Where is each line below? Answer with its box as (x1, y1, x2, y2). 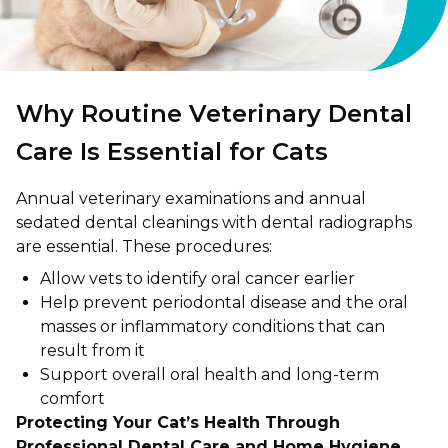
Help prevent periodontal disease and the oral (40, 293, 408, 312)
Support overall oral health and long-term (40, 365, 379, 384)
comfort (40, 389, 109, 408)
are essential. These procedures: (16, 237, 276, 256)
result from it (40, 341, 149, 360)
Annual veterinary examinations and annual (16, 189, 366, 208)
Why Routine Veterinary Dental (16, 99, 412, 128)
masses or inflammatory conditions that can (40, 317, 385, 336)
